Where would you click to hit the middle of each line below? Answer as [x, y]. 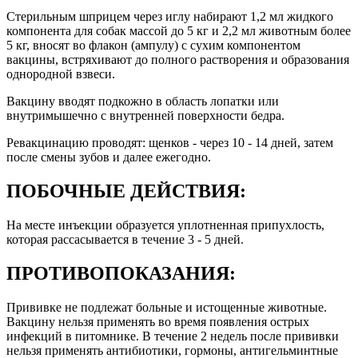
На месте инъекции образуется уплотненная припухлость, [165, 225]
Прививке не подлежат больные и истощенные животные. [167, 307]
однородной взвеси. [61, 74]
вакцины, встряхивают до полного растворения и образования [178, 60]
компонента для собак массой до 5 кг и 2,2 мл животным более [179, 31]
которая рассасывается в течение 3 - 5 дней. [125, 240]
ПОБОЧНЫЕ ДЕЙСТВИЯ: [126, 191]
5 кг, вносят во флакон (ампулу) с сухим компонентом [153, 46]
